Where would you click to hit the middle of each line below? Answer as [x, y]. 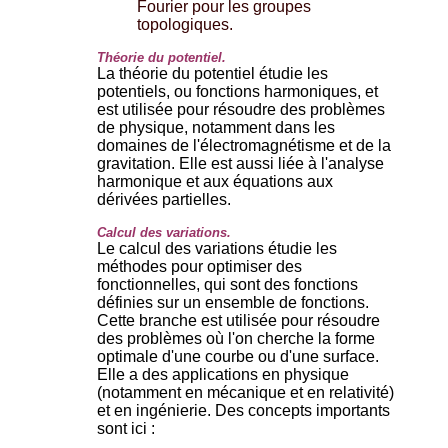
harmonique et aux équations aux [215, 181]
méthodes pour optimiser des [199, 266]
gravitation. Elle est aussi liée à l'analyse [240, 163]
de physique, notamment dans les [216, 127]
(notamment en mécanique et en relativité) [245, 392]
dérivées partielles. [164, 199]
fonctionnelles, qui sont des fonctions [227, 284]
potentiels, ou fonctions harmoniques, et [237, 91]
